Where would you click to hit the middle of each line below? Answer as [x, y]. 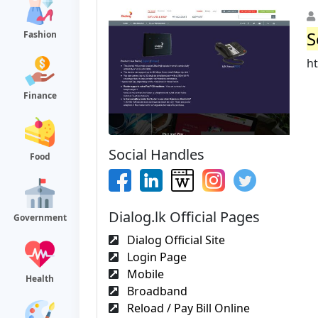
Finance [40, 95]
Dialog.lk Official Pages [184, 216]
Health [40, 279]
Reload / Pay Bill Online [187, 308]
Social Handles [157, 154]
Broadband [156, 291]
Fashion [40, 34]
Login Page [155, 257]
